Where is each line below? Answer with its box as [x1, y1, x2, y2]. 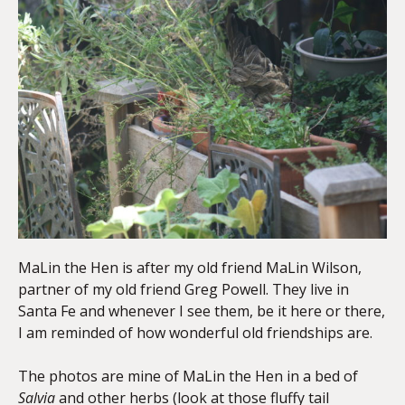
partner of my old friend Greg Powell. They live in [18, 278, 349, 299]
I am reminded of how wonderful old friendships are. [18, 322, 372, 343]
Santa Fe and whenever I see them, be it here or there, [18, 300, 385, 321]
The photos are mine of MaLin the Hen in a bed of [18, 365, 358, 386]
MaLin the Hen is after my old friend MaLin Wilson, [18, 257, 362, 278]
